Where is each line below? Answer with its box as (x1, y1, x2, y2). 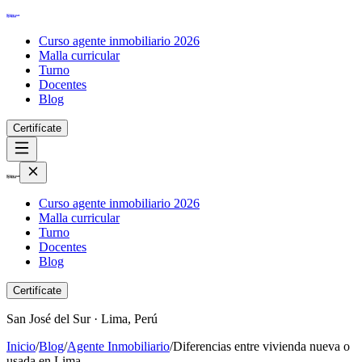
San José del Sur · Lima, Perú (6, 312, 158, 326)
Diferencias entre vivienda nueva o (173, 339, 350, 353)
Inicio (6, 339, 36, 353)
